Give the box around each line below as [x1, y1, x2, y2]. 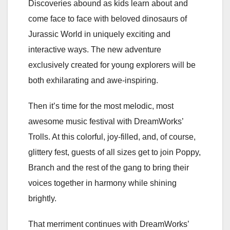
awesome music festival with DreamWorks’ [28, 117, 183, 126]
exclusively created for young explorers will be [28, 60, 196, 69]
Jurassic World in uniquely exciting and [28, 29, 170, 39]
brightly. [28, 194, 56, 203]
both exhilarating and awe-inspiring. [28, 75, 158, 85]
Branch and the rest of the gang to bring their [28, 163, 189, 172]
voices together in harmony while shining [28, 178, 177, 187]
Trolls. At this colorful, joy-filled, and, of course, [28, 132, 196, 141]
